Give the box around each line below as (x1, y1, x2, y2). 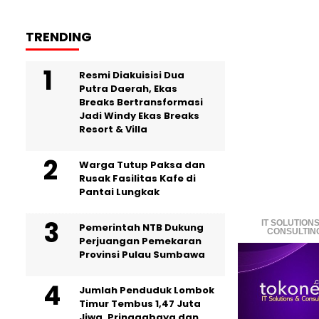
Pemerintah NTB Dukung (79, 221, 204, 234)
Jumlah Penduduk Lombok (79, 283, 214, 297)
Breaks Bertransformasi (79, 95, 203, 109)
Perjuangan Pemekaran (79, 234, 202, 248)
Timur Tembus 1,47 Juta (79, 297, 201, 310)
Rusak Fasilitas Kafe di (79, 172, 196, 185)
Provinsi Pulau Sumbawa (79, 248, 205, 261)
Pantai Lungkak (79, 185, 159, 199)
